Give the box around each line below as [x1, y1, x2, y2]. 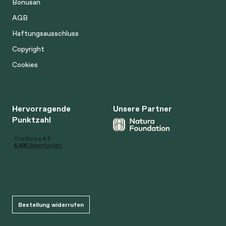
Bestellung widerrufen [18, 200, 84, 209]
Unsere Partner [113, 103, 172, 114]
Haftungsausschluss [12, 28, 79, 38]
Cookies [12, 60, 38, 70]
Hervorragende [12, 103, 71, 114]
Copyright [12, 44, 44, 54]
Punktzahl [12, 114, 51, 125]
